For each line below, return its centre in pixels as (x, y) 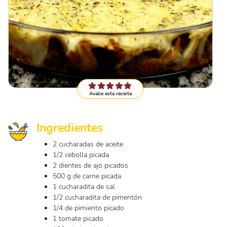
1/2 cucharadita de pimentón (97, 197)
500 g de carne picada (87, 176)
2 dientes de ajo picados (90, 165)
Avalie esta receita (110, 94)
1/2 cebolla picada (81, 155)
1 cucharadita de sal (84, 187)
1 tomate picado (78, 219)
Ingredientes (70, 128)
